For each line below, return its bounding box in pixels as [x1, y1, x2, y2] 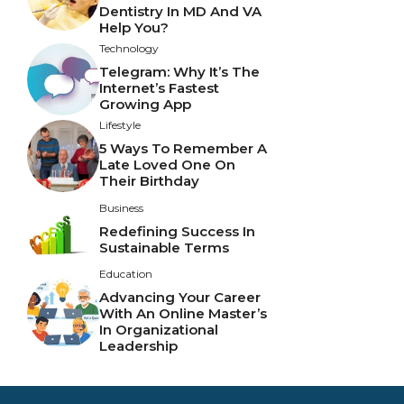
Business [99, 200, 143, 215]
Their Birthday [99, 172, 199, 190]
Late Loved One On [99, 156, 235, 174]
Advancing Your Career [99, 289, 261, 307]
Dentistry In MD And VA [99, 3, 262, 21]
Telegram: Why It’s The [99, 63, 260, 81]
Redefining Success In [99, 222, 255, 240]
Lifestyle [99, 118, 141, 133]
